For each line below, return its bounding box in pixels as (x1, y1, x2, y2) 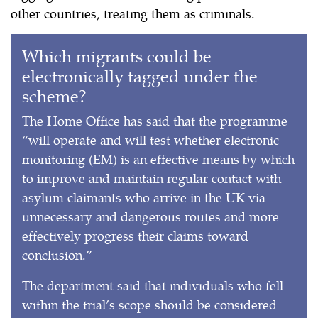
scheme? (22, 82, 87, 107)
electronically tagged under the (22, 62, 258, 87)
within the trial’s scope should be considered (22, 295, 277, 313)
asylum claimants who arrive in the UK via (22, 187, 265, 206)
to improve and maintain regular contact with (22, 168, 281, 187)
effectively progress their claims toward (22, 226, 248, 244)
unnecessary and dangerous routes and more (22, 207, 279, 225)
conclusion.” (22, 245, 92, 263)
